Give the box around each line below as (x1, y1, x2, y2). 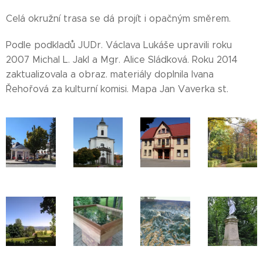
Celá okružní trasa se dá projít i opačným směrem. (6, 13, 231, 24)
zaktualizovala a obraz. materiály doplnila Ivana (6, 69, 214, 80)
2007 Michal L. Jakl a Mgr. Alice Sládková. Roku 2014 (6, 54, 238, 65)
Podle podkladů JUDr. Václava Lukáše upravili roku (6, 39, 232, 50)
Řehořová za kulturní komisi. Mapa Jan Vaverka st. (6, 83, 228, 95)
